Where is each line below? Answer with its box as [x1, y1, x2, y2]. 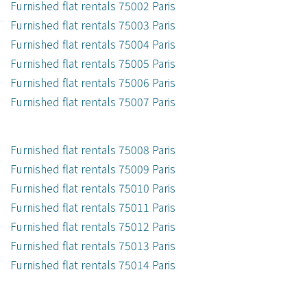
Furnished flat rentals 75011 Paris [10, 199, 175, 216]
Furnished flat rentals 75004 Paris [10, 36, 175, 53]
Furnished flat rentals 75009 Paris [10, 160, 175, 177]
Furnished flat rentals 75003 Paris [10, 16, 175, 34]
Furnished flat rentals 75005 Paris [10, 55, 175, 72]
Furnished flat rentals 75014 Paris [10, 256, 175, 273]
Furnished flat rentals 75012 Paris [10, 218, 175, 235]
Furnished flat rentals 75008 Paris [10, 141, 175, 158]
